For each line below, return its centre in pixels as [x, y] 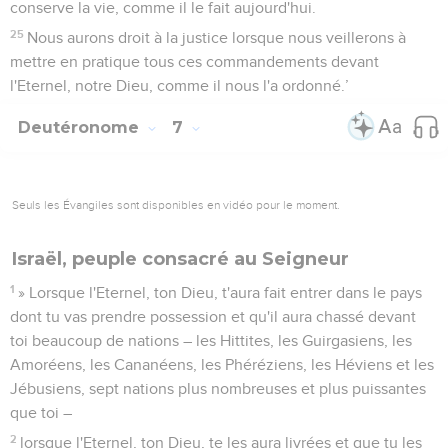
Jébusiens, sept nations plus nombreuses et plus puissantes [218, 388]
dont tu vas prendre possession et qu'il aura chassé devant [213, 316]
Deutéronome [81, 127]
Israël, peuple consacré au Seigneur [180, 258]
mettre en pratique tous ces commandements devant [194, 61]
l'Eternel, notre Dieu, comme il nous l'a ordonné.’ [179, 85]
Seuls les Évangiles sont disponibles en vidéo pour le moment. [176, 204]
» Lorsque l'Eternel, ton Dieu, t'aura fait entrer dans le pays [220, 292]
